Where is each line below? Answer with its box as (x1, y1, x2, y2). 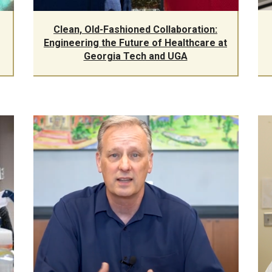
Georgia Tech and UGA (83, 50, 188, 62)
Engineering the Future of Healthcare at (44, 36, 227, 49)
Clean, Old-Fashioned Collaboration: (53, 23, 217, 35)
